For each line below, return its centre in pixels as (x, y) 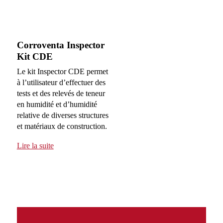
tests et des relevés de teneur (61, 94)
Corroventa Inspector (60, 45)
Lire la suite (35, 146)
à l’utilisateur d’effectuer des (61, 83)
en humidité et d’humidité (57, 105)
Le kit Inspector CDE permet (62, 72)
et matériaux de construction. (62, 126)
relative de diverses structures (62, 115)
